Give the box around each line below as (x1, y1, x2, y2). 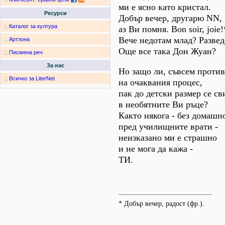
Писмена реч (9, 49, 43, 56)
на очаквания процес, (119, 77, 202, 87)
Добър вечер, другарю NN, (119, 13, 222, 23)
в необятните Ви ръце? (119, 99, 208, 109)
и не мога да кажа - (119, 144, 193, 154)
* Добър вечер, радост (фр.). (119, 200, 204, 207)
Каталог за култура (9, 23, 57, 30)
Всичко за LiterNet (9, 75, 55, 82)
